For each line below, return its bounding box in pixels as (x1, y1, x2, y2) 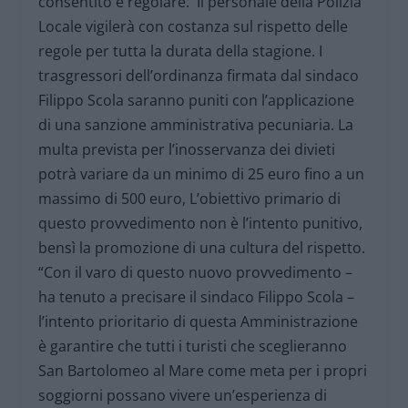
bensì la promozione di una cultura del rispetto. (38, 238, 366, 258)
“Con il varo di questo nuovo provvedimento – (38, 262, 353, 282)
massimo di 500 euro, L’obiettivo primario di (38, 189, 342, 209)
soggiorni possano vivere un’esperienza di (38, 385, 328, 405)
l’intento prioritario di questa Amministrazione (38, 311, 359, 331)
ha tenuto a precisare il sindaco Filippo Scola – (38, 287, 355, 307)
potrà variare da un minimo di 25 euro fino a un (38, 164, 365, 184)
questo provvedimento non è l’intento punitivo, (38, 213, 363, 233)
